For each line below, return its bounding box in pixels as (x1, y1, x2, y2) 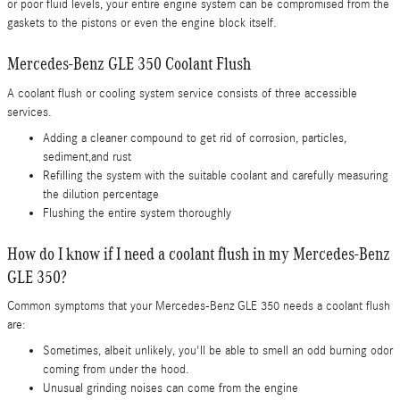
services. (7, 104, 52, 120)
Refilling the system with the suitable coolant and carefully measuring (43, 168, 388, 183)
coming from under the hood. (43, 362, 189, 377)
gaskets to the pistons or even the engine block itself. (7, 16, 277, 30)
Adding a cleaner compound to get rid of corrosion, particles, (43, 130, 346, 146)
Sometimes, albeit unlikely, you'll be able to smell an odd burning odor (43, 344, 393, 358)
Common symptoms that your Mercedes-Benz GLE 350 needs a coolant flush (7, 299, 390, 313)
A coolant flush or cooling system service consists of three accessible (7, 86, 357, 101)
